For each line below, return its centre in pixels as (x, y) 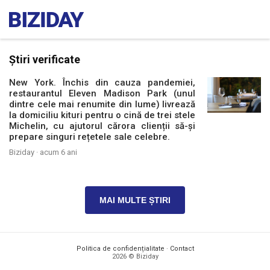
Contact (182, 249)
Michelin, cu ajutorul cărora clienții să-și (102, 126)
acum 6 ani (58, 152)
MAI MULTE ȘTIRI (135, 200)
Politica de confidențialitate (120, 249)
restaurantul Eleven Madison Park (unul (102, 93)
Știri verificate (45, 59)
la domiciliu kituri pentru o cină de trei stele (102, 115)
